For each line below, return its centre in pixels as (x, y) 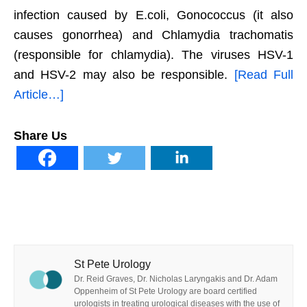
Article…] (39, 95)
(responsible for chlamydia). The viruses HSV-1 (153, 55)
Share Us (40, 136)
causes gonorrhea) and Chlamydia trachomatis (153, 35)
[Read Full (264, 75)
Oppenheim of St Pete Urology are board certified (165, 291)
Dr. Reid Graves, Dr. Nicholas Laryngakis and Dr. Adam (176, 279)
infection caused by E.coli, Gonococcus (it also (153, 15)
